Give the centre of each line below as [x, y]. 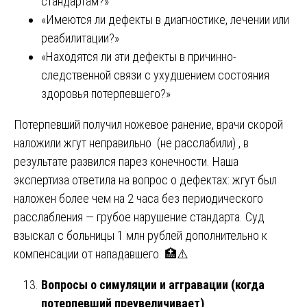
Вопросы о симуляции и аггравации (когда [153, 284]
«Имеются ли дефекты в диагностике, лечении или [165, 19]
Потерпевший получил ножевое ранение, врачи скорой [148, 124]
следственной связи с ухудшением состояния [155, 75]
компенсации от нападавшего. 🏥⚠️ [101, 254]
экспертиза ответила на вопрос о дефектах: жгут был [145, 180]
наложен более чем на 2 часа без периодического [138, 198]
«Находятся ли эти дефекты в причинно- [139, 56]
